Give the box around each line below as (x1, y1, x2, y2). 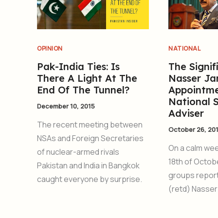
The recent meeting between (37, 119, 143, 130)
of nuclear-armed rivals (37, 146, 119, 158)
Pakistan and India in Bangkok (37, 160, 140, 171)
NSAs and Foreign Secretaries (37, 133, 144, 144)
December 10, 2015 (37, 101, 95, 110)
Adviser (168, 107, 204, 119)
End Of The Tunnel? (37, 83, 129, 96)
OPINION (37, 44, 63, 53)
